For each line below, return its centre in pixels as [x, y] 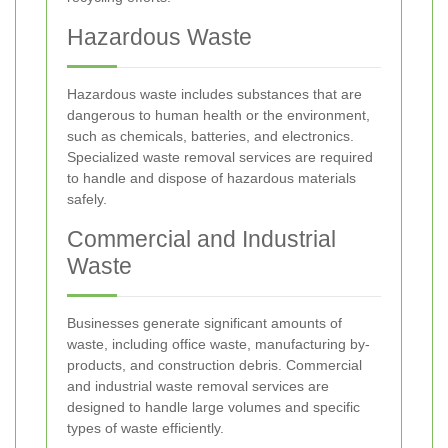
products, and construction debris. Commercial [214, 365]
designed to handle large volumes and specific [213, 407]
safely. [87, 199]
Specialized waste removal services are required [220, 157]
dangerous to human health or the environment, [218, 115]
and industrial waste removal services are [198, 386]
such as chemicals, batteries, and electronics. [210, 136]
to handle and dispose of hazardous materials [211, 178]
